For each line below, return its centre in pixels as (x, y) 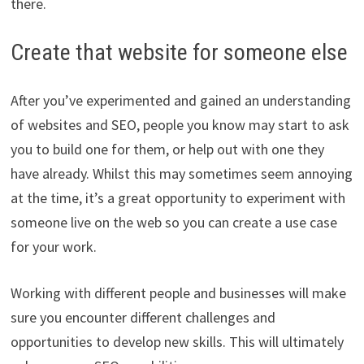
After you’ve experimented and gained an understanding (180, 101)
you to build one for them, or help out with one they (167, 149)
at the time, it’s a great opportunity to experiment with (178, 198)
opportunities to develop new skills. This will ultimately (177, 342)
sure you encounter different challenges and (143, 318)
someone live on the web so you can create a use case (173, 223)
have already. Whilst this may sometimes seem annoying (181, 174)
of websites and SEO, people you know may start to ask (180, 125)
